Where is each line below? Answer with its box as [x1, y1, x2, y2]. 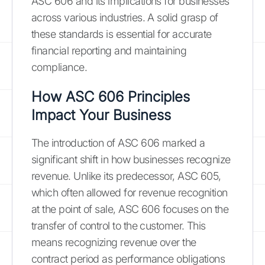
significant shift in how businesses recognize [31, 153, 231, 166]
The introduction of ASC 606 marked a [31, 136, 205, 149]
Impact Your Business [31, 106, 171, 124]
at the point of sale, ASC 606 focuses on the [31, 202, 229, 215]
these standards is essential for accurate [31, 27, 212, 40]
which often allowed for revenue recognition [31, 186, 228, 199]
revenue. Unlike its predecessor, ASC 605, [31, 169, 221, 182]
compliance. [31, 60, 88, 73]
